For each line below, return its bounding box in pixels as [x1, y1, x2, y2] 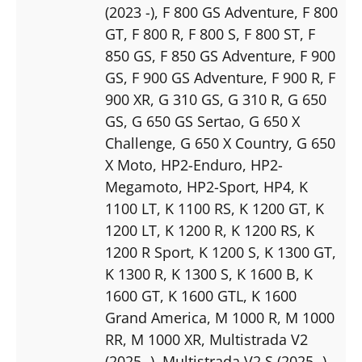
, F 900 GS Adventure [124, 67, 263, 87]
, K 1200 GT [231, 198, 307, 218]
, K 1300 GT [256, 242, 332, 262]
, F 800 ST [236, 23, 300, 44]
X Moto [105, 154, 153, 175]
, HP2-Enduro [153, 154, 242, 175]
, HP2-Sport [179, 176, 255, 196]
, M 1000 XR [123, 329, 201, 349]
